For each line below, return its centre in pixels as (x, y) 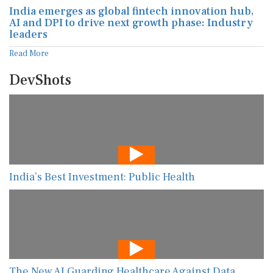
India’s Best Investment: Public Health (102, 177)
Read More (29, 54)
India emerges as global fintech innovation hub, (131, 11)
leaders (28, 34)
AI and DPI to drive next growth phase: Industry (131, 23)
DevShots (40, 80)
